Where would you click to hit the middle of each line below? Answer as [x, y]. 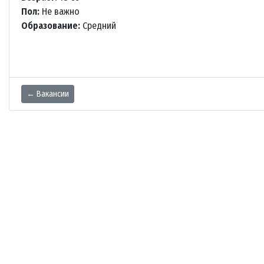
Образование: [51, 26]
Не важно [60, 12]
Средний [98, 26]
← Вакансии [48, 94]
